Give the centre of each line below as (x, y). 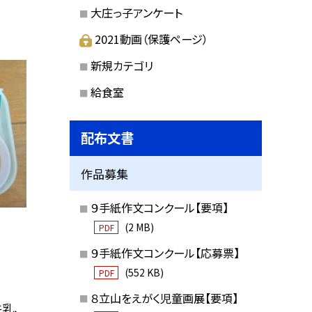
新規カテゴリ (122, 65)
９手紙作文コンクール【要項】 (159, 208)
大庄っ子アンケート (136, 13)
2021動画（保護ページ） (152, 39)
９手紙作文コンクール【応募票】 (165, 252)
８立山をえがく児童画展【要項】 (164, 298)
